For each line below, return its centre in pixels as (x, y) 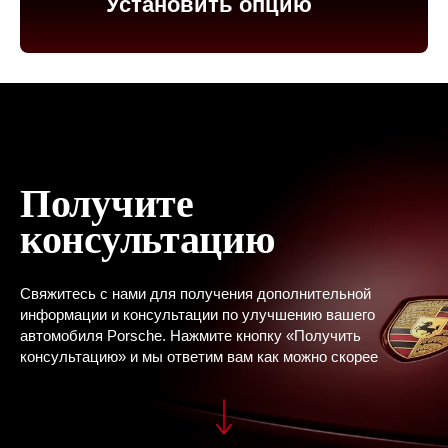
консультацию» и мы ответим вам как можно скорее (199, 356)
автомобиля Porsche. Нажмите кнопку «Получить (190, 335)
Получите (107, 203)
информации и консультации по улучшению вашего (197, 314)
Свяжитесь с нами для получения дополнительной (195, 293)
